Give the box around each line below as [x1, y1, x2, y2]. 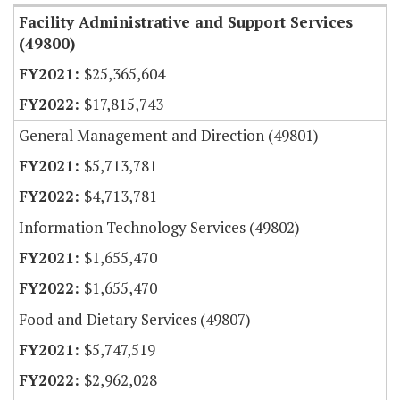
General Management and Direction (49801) [19, 125, 319, 146]
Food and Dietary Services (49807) [19, 309, 251, 330]
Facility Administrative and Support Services [19, 12, 353, 33]
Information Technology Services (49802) [19, 217, 300, 238]
